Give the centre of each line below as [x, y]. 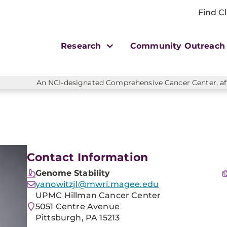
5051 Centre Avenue [78, 206]
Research [82, 46]
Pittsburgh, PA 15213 [78, 218]
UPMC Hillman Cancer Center [98, 195]
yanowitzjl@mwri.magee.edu [97, 184]
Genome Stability [73, 173]
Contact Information [88, 157]
